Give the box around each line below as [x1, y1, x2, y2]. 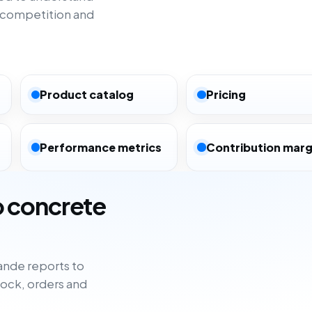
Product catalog [40, 87, 134, 102]
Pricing [205, 87, 246, 102]
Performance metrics [40, 139, 162, 155]
